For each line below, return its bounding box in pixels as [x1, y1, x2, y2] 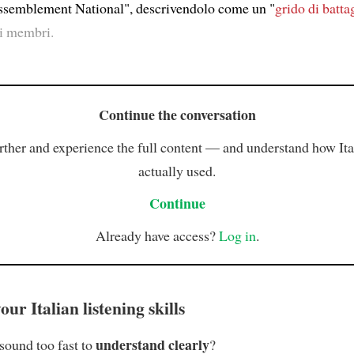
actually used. [138, 161, 216, 181]
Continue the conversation [98, 104, 256, 126]
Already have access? [95, 225, 219, 245]
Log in [218, 225, 256, 245]
